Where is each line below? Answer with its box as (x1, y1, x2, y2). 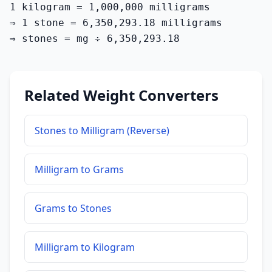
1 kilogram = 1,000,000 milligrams (10, 1, 210, 13)
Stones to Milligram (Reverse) (35, 124, 169, 137)
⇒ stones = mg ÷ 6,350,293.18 (10, 33, 180, 44)
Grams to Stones (35, 202, 112, 215)
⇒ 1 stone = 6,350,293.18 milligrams (10, 17, 222, 29)
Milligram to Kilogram (35, 240, 135, 254)
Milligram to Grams (35, 163, 124, 176)
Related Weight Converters (24, 85, 219, 105)
